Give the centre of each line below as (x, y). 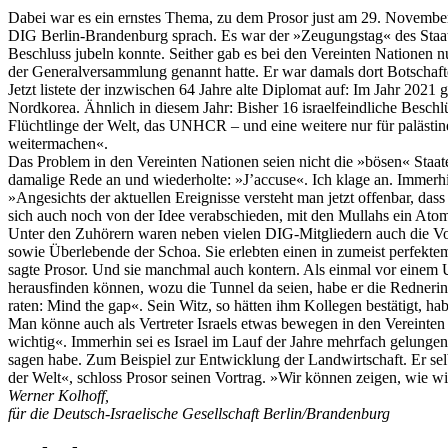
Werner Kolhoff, (58, 395)
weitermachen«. (58, 143)
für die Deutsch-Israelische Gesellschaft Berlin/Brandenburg (199, 413)
